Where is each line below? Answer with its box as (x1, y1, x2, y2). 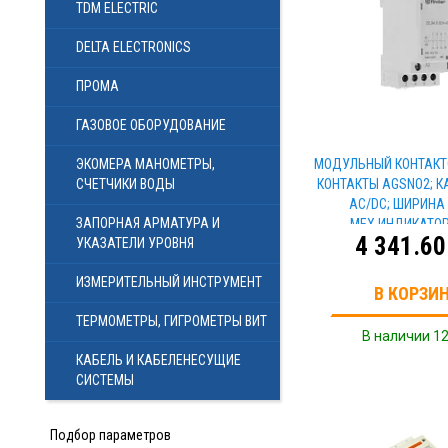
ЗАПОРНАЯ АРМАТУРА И (76, 215, 220, 231)
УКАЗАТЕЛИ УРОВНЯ (76, 235, 194, 251)
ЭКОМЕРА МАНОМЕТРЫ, (76, 156, 215, 172)
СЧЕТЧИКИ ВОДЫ (76, 176, 175, 192)
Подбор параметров (50, 427, 171, 443)
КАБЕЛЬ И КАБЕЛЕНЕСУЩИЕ (76, 352, 241, 368)
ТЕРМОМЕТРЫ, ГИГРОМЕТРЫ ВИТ (76, 313, 267, 329)
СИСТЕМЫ (76, 372, 134, 388)
